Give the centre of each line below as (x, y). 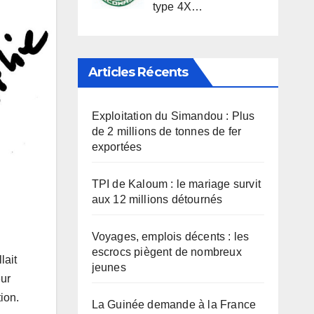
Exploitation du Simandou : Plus (173, 116)
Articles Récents (138, 73)
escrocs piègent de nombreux (166, 252)
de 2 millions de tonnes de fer (166, 132)
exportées (117, 147)
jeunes (109, 268)
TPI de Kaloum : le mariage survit (176, 184)
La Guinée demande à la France (174, 305)
